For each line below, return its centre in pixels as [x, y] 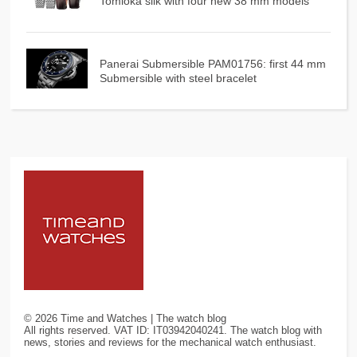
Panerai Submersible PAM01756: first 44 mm [212, 63]
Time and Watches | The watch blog [142, 318]
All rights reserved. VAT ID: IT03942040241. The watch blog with [173, 330]
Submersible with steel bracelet [178, 78]
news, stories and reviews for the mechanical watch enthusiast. [171, 342]
